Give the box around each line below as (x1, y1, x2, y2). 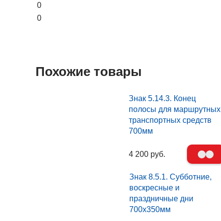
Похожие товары (36, 64, 142, 79)
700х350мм (129, 205, 171, 214)
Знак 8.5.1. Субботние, (129, 172, 212, 181)
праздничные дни (129, 194, 193, 203)
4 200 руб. (129, 149, 166, 158)
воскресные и (129, 183, 180, 192)
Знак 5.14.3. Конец (129, 94, 196, 103)
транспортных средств (129, 116, 212, 125)
